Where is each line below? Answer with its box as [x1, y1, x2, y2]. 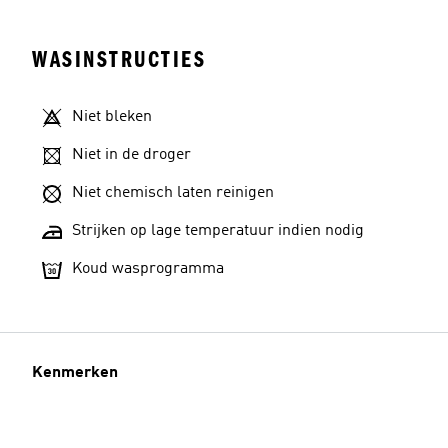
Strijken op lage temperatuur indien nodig [72, 223, 364, 239]
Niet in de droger [72, 147, 191, 163]
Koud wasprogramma [72, 261, 224, 277]
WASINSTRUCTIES [32, 46, 206, 73]
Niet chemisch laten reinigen [72, 185, 274, 201]
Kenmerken [32, 365, 118, 381]
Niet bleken [72, 109, 152, 125]
